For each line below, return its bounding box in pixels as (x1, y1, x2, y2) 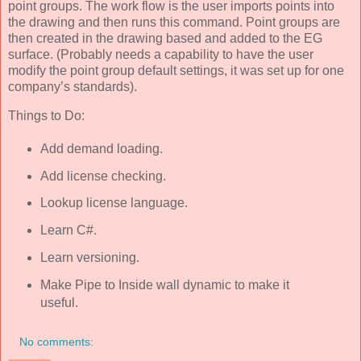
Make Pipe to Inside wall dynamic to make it (39, 278, 289, 293)
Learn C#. (39, 223, 97, 238)
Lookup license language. (39, 196, 188, 210)
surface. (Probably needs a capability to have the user (8, 48, 313, 62)
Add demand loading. (39, 141, 163, 156)
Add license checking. (39, 168, 166, 183)
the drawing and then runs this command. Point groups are (8, 15, 340, 30)
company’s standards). (8, 80, 137, 94)
